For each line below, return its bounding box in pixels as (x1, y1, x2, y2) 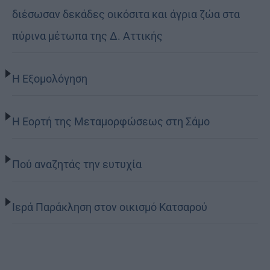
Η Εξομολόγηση (12, 72, 87, 85)
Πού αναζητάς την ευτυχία (12, 157, 142, 171)
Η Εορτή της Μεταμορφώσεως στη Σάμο (12, 115, 210, 128)
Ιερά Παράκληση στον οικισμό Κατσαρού (12, 200, 207, 213)
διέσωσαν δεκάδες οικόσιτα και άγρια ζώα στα (12, 7, 240, 20)
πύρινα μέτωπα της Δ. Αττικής (12, 29, 163, 42)
